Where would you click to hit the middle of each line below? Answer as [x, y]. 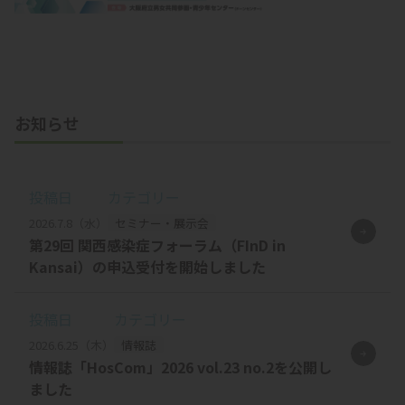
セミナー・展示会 [162, 222]
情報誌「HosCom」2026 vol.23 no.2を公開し [180, 367]
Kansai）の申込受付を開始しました [147, 266]
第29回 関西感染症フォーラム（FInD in [157, 245]
